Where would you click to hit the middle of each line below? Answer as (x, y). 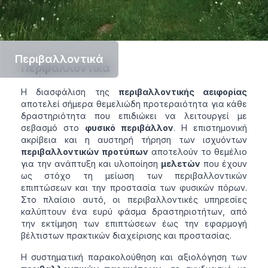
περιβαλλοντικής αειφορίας (183, 92)
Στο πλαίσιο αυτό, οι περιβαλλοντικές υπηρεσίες (134, 200)
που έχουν (224, 164)
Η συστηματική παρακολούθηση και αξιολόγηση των (134, 257)
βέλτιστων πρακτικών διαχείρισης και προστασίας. (126, 236)
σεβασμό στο (53, 128)
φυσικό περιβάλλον (129, 128)
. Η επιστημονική (211, 128)
